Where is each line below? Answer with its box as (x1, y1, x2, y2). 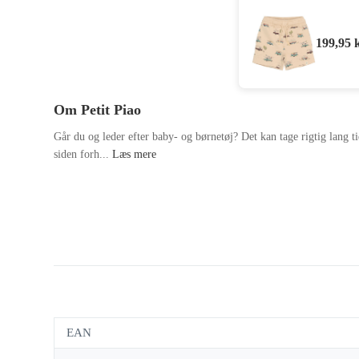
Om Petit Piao (54, 101, 142, 118)
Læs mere (112, 147, 157, 160)
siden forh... (54, 147, 113, 160)
